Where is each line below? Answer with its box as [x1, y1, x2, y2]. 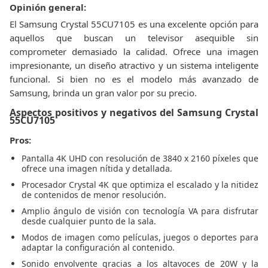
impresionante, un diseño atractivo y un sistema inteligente [10, 59, 258, 71]
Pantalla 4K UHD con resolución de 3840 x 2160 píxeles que [22, 153, 258, 164]
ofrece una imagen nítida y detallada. [22, 163, 172, 174]
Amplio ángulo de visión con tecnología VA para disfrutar [22, 205, 258, 217]
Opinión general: [10, 1, 86, 13]
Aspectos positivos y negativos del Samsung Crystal [10, 106, 258, 119]
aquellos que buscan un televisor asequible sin [10, 32, 258, 44]
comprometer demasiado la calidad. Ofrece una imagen [10, 45, 258, 57]
